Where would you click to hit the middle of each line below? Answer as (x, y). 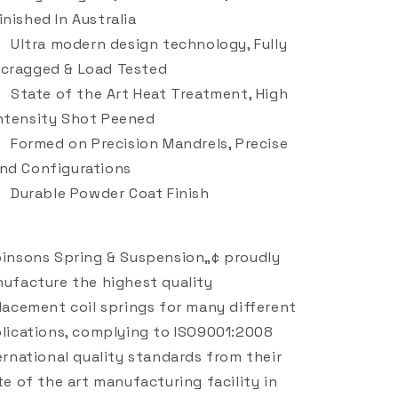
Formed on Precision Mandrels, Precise (150, 143)
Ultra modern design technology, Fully (149, 44)
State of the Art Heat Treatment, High (150, 94)
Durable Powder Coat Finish (110, 193)
